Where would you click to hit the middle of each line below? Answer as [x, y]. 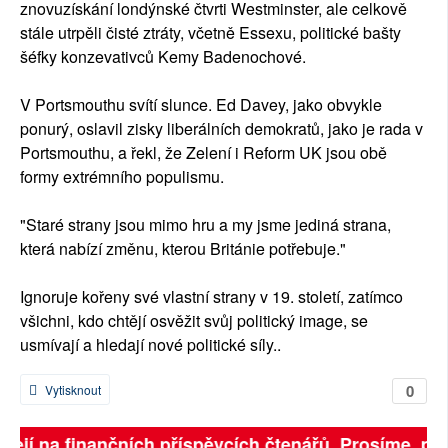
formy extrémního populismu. [122, 177]
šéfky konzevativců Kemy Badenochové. [165, 57]
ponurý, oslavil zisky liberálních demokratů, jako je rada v [221, 129]
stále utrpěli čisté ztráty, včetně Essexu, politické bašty [210, 33]
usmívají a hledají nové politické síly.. [150, 345]
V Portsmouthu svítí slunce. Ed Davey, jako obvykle [201, 105]
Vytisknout [71, 390]
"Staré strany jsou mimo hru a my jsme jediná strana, [205, 225]
